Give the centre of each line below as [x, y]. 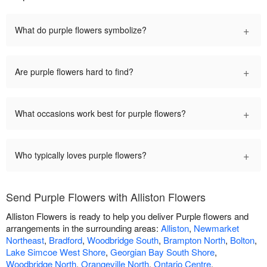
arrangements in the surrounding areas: [83, 228]
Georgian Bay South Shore [162, 252]
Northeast [25, 240]
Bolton [242, 240]
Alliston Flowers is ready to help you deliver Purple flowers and [127, 216]
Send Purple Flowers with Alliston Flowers [106, 197]
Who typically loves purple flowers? [81, 155]
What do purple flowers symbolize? [81, 30]
